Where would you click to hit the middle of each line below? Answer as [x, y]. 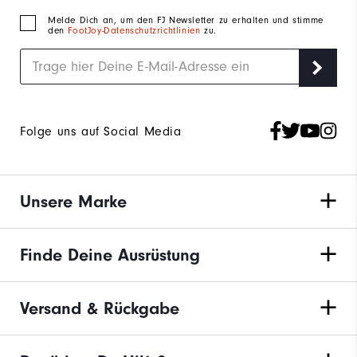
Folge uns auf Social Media [101, 132]
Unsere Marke [73, 202]
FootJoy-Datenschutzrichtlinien [136, 31]
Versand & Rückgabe [100, 309]
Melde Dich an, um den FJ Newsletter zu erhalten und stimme [186, 21]
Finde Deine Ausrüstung [110, 255]
